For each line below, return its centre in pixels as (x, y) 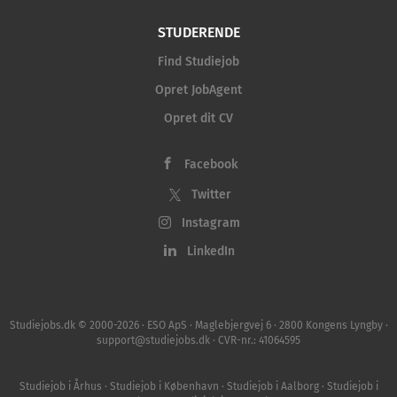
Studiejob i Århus (60, 386)
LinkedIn (211, 251)
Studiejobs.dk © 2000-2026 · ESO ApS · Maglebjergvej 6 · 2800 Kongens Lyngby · (198, 325)
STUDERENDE (198, 32)
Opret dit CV (198, 118)
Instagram (211, 223)
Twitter (211, 195)
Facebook (211, 164)
